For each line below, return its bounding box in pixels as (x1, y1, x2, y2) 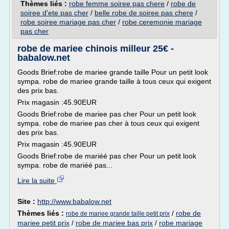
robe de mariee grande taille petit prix (66, 210, 170, 217)
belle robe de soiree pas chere (95, 9, 193, 17)
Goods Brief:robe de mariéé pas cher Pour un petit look (17, 152, 196, 160)
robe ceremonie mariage (122, 18, 202, 26)
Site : (17, 197, 37, 205)
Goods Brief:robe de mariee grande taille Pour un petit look (17, 68, 208, 76)
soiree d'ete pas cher (20, 9, 88, 17)
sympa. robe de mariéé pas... (17, 161, 112, 169)
